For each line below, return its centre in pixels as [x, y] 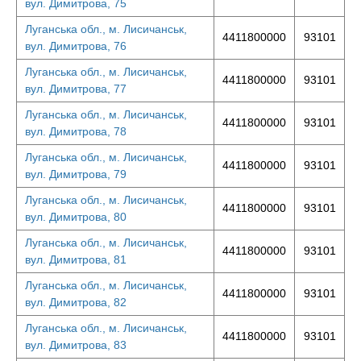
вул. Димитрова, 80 [76, 217]
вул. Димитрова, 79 [76, 174]
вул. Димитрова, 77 [76, 89]
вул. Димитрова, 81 [76, 259]
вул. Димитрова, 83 [76, 345]
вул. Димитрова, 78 [76, 131]
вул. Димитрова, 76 [76, 46]
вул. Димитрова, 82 [76, 302]
